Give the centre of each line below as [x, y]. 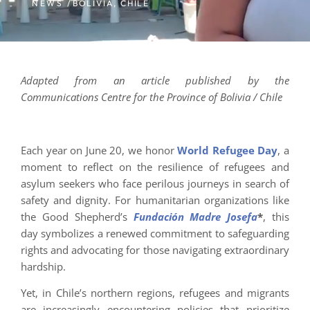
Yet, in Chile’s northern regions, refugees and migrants [155, 293]
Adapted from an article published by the [155, 80]
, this [276, 216]
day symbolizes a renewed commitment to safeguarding [155, 233]
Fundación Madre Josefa [195, 216]
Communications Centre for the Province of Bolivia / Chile [152, 97]
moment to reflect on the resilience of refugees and [155, 166]
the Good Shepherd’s [77, 216]
